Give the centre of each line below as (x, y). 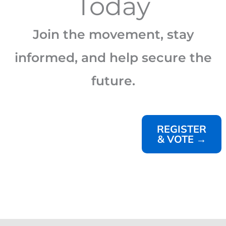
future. (113, 81)
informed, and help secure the (113, 58)
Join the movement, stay (113, 35)
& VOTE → (182, 139)
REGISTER (182, 129)
